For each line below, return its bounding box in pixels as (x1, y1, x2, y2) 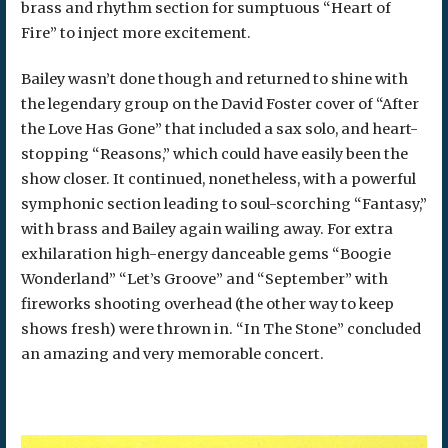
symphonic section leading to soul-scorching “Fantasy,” (20, 195, 427, 214)
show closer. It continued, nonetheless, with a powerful (20, 170, 416, 189)
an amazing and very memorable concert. (20, 345, 324, 364)
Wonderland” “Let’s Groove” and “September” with (20, 270, 388, 289)
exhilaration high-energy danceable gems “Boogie (20, 245, 391, 264)
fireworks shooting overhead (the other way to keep (20, 295, 394, 314)
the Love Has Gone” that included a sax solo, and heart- (20, 120, 418, 139)
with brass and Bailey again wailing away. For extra (20, 220, 393, 239)
